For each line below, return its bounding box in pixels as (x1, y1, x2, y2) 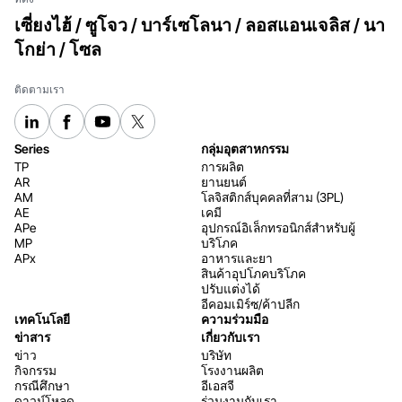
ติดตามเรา (13, 83, 65, 97)
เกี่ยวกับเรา (201, 330, 260, 345)
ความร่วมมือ (201, 312, 268, 328)
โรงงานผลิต (201, 363, 264, 379)
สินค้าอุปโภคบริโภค (201, 267, 306, 282)
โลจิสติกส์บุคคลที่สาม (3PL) (201, 190, 344, 205)
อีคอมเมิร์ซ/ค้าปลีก (201, 297, 300, 312)
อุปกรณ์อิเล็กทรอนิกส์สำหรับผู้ (201, 221, 355, 236)
